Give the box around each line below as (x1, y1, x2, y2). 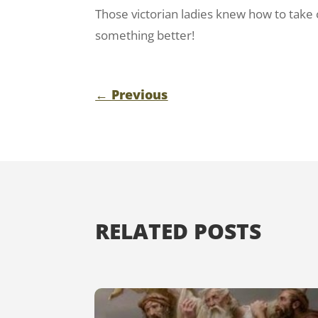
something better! (95, 27, 195, 44)
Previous (111, 86, 168, 104)
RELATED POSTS (95, 216, 262, 246)
